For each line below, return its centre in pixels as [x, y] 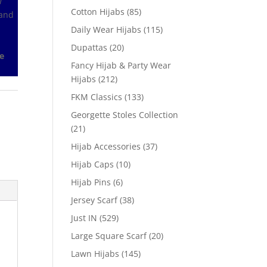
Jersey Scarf [94, 200]
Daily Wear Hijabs [106, 30]
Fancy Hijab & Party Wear [121, 65]
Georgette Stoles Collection [125, 115]
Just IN [84, 218]
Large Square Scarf [109, 236]
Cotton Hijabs [98, 12]
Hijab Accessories [106, 146]
